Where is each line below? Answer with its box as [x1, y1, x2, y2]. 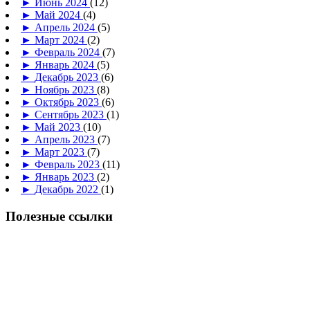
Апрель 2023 [35, 133, 98, 145]
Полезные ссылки [6, 208, 113, 224]
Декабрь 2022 [35, 183, 101, 195]
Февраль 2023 [35, 158, 102, 170]
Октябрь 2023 [35, 95, 102, 108]
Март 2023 [35, 145, 87, 158]
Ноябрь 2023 [35, 83, 97, 95]
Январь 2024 [35, 58, 97, 71]
